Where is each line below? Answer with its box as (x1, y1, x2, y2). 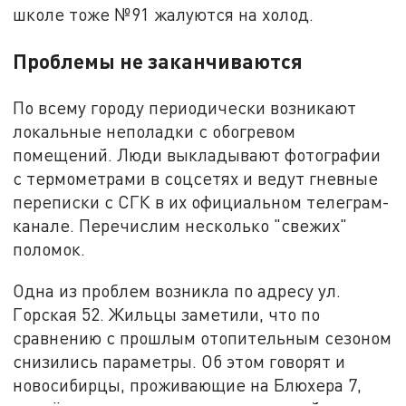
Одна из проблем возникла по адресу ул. (13, 280, 342, 302)
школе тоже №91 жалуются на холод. (13, 4, 314, 25)
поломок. (13, 238, 86, 260)
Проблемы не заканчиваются (13, 48, 304, 74)
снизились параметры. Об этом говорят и (13, 351, 346, 372)
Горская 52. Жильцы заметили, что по (13, 304, 321, 325)
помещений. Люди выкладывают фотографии (13, 144, 382, 166)
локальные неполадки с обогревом (13, 121, 296, 142)
